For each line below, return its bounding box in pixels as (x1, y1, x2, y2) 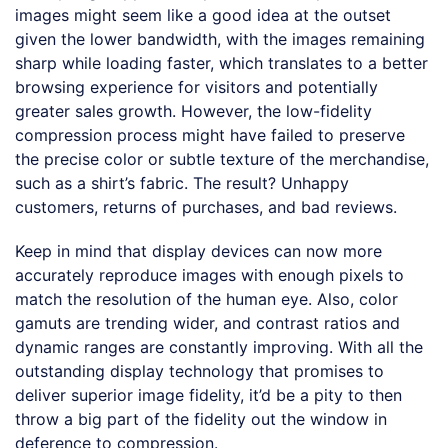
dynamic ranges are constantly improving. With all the (15, 336, 423, 357)
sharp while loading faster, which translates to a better (15, 52, 428, 73)
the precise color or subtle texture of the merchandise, (15, 148, 429, 169)
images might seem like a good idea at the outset (15, 4, 391, 25)
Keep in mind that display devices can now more (15, 240, 382, 261)
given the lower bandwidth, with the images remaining (15, 28, 425, 49)
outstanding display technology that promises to (15, 360, 384, 381)
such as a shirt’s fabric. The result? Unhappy (15, 172, 349, 193)
